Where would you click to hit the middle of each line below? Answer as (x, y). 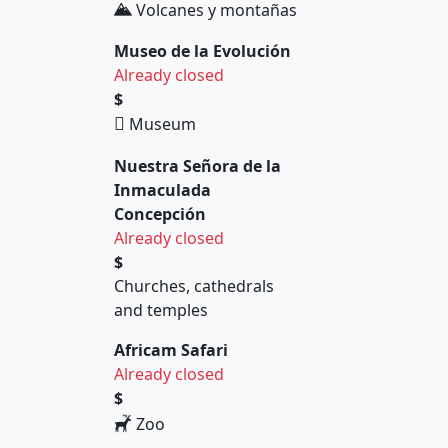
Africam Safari (171, 350)
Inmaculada (162, 190)
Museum (160, 124)
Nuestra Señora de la (197, 166)
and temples (161, 310)
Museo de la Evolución (202, 51)
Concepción (160, 214)
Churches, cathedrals (194, 286)
